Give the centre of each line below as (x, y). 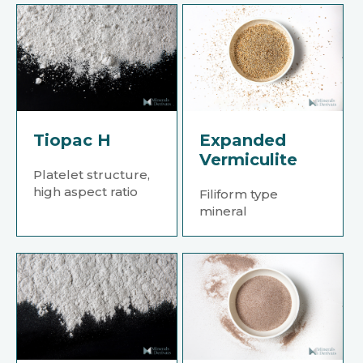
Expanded (243, 141)
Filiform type (239, 194)
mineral (224, 211)
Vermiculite (249, 160)
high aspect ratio (85, 192)
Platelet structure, (92, 175)
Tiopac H (72, 141)
